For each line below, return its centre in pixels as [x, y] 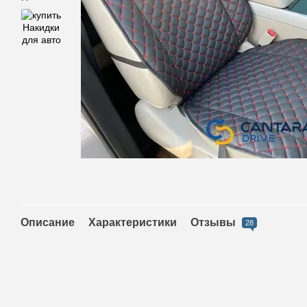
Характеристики [133, 222]
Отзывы [214, 222]
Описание [48, 222]
